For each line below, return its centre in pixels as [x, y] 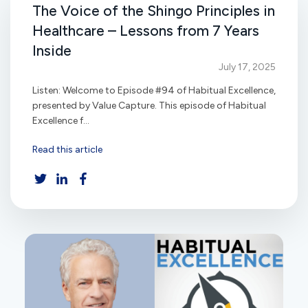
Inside [52, 51]
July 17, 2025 [247, 67]
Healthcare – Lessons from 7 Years [146, 31]
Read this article [67, 149]
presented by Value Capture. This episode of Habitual [149, 106]
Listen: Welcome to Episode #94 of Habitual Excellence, [154, 91]
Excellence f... [61, 121]
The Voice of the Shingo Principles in [154, 11]
